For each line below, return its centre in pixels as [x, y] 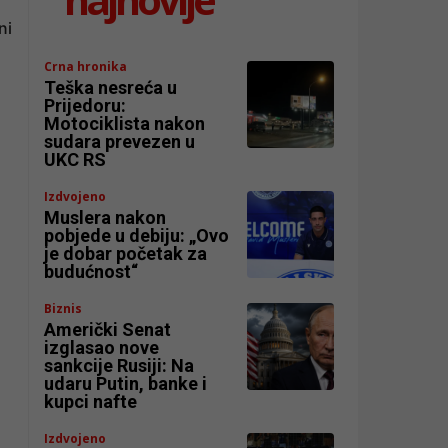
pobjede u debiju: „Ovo [137, 235]
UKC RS [75, 159]
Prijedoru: [85, 105]
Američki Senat [108, 329]
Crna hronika [86, 66]
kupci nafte [91, 401]
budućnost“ [91, 271]
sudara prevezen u [120, 141]
